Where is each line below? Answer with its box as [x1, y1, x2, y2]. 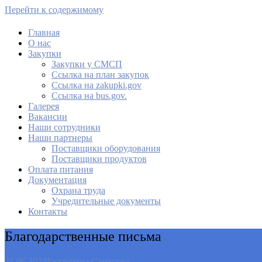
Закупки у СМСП [51, 59, 122, 70]
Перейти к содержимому [5, 5, 104, 15]
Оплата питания [28, 164, 93, 175]
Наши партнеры [28, 133, 92, 143]
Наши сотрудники [28, 122, 101, 133]
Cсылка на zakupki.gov [51, 80, 142, 91]
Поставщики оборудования [51, 143, 160, 154]
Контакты [28, 206, 67, 217]
